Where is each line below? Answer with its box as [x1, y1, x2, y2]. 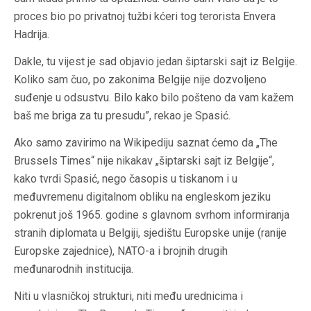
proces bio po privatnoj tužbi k [14, 10, 160, 24]
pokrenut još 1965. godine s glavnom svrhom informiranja [14, 208, 289, 222]
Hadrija [14, 28, 47, 42]
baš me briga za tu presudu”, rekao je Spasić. [14, 109, 230, 123]
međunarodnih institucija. [14, 262, 133, 276]
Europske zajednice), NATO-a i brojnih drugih [14, 244, 228, 258]
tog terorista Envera [178, 10, 276, 24]
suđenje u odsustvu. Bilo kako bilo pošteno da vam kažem [14, 91, 294, 105]
